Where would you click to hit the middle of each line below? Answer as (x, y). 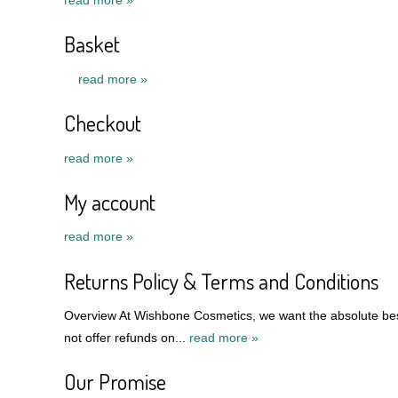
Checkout (103, 123)
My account (110, 202)
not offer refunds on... (127, 338)
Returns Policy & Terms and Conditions (221, 281)
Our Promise (115, 382)
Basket (92, 44)
